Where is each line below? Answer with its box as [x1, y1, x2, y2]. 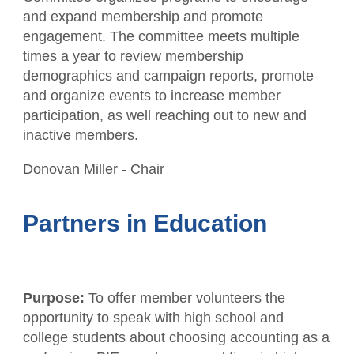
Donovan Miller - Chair [22, 161, 164, 177]
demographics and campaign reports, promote [22, 68, 314, 84]
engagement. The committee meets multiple [22, 28, 299, 44]
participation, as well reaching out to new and [22, 107, 307, 123]
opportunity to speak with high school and [22, 310, 284, 326]
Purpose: [22, 290, 88, 306]
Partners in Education [22, 210, 267, 236]
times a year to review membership [22, 48, 243, 64]
